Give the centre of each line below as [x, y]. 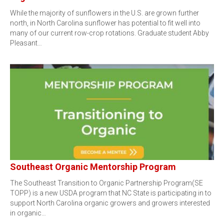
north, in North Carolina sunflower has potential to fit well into [105, 23]
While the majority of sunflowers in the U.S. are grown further [104, 13]
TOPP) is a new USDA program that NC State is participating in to [111, 193]
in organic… [28, 213]
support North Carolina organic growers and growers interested [110, 203]
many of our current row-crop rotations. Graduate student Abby [109, 33]
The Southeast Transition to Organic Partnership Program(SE [106, 183]
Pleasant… [26, 43]
